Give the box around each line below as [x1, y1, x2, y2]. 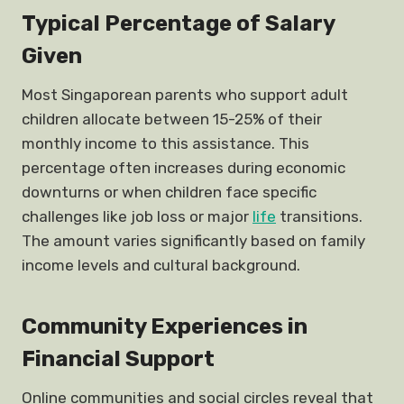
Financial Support [22, 346, 215, 372]
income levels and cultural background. [22, 256, 300, 274]
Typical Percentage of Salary [22, 11, 335, 36]
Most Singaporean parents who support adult [22, 86, 348, 104]
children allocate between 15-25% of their [22, 110, 322, 128]
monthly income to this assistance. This [22, 134, 309, 152]
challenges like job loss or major [22, 207, 252, 225]
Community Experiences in [22, 314, 308, 339]
